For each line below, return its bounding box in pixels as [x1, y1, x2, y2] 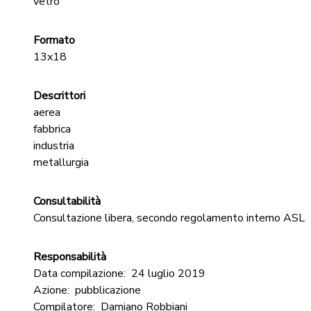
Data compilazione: [33, 266, 126, 281]
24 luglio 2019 [131, 266, 205, 281]
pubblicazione [75, 283, 141, 298]
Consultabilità [33, 194, 101, 209]
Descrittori [33, 88, 85, 103]
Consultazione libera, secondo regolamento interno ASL [33, 210, 305, 226]
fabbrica [33, 121, 71, 137]
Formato [33, 33, 75, 48]
